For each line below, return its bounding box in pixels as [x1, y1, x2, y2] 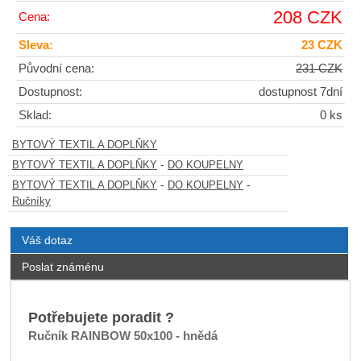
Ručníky [12, 196, 51, 208]
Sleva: [19, 39, 53, 52]
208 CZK [273, 7, 342, 28]
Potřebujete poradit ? [27, 309, 174, 326]
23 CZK [301, 39, 342, 52]
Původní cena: [19, 62, 94, 76]
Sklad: [19, 109, 52, 122]
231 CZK [296, 62, 342, 76]
